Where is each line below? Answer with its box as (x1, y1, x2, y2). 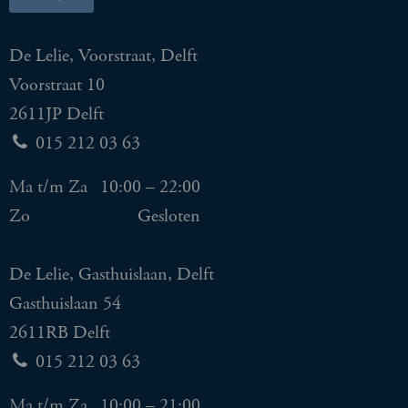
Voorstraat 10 (9, 74, 105, 97)
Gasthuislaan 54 (9, 292, 121, 316)
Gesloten (138, 205, 200, 229)
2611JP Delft (9, 103, 104, 127)
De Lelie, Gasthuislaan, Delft (9, 263, 214, 287)
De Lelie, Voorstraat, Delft (9, 45, 198, 68)
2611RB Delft (9, 321, 110, 345)
